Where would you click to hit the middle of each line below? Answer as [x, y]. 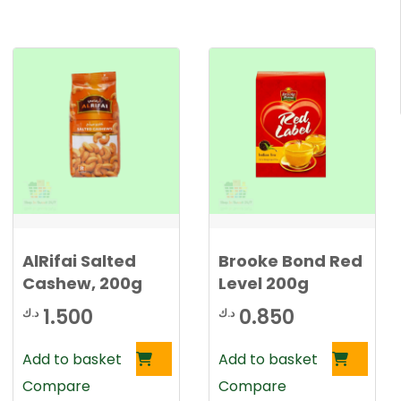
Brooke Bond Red [290, 261]
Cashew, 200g [82, 283]
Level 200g [263, 283]
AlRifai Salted [79, 261]
